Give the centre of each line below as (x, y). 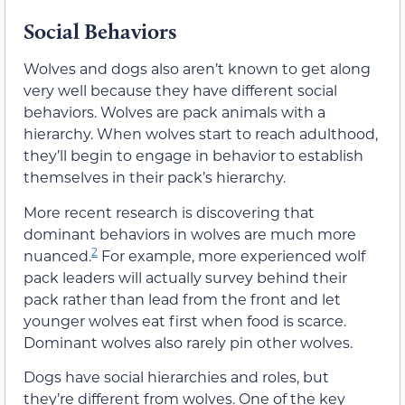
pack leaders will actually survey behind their (185, 277)
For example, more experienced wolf (231, 255)
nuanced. (57, 255)
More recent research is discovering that (169, 212)
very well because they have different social (180, 90)
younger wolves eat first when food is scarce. (185, 320)
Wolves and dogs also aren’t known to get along (197, 69)
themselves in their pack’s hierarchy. (155, 177)
